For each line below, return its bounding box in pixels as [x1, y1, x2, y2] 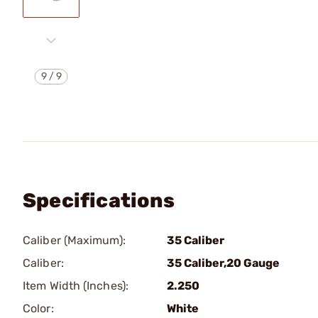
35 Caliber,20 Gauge [167, 256, 280, 270]
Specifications [23, 189, 175, 212]
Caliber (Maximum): [23, 234, 126, 247]
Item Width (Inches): [23, 279, 128, 292]
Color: [23, 302, 54, 315]
